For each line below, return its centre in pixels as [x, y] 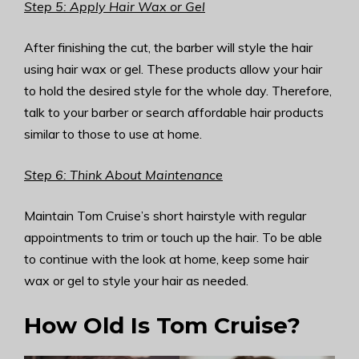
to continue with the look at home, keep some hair [166, 259]
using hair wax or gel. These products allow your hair [173, 69]
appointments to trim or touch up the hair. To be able [173, 237]
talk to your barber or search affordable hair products [174, 112]
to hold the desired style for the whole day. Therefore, [178, 91]
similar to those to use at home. [113, 134]
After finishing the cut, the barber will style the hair [168, 47]
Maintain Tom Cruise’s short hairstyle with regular [165, 216]
